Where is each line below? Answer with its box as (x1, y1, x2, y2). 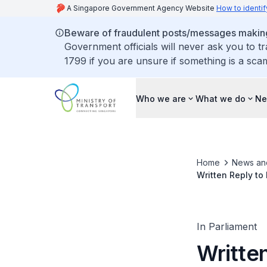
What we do (195, 93, 246, 104)
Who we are (136, 93, 186, 104)
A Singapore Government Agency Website (67, 4, 216, 13)
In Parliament (196, 221, 257, 232)
